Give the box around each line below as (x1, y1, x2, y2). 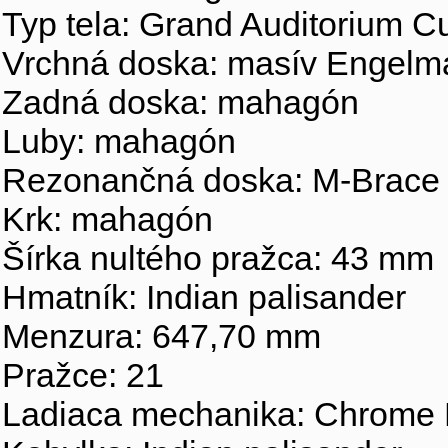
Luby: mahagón (2, 122, 236, 160)
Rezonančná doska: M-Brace (2, 161, 440, 199)
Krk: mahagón (2, 200, 213, 238)
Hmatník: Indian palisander (2, 278, 406, 316)
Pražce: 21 (2, 356, 164, 394)
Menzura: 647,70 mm (2, 317, 321, 355)
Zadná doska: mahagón (2, 83, 359, 121)
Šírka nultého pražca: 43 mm (2, 239, 434, 277)
